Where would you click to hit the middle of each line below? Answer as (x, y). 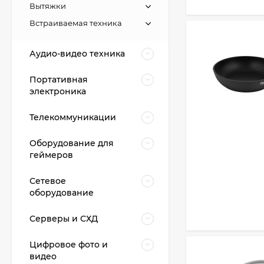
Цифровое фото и (69, 245)
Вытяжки (48, 6)
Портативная (59, 80)
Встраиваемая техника (76, 23)
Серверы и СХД (64, 219)
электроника (58, 91)
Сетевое (48, 181)
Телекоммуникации (73, 117)
